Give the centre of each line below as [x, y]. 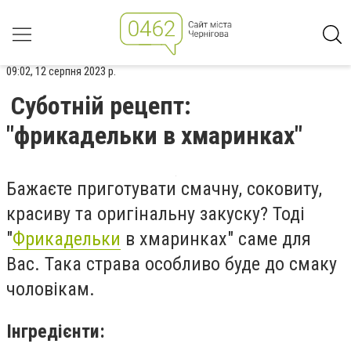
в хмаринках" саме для [216, 239]
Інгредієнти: [56, 331]
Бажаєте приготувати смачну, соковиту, [164, 189]
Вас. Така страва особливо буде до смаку [172, 264]
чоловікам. [51, 289]
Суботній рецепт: [101, 106]
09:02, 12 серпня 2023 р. [61, 71]
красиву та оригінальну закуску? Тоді [156, 214]
